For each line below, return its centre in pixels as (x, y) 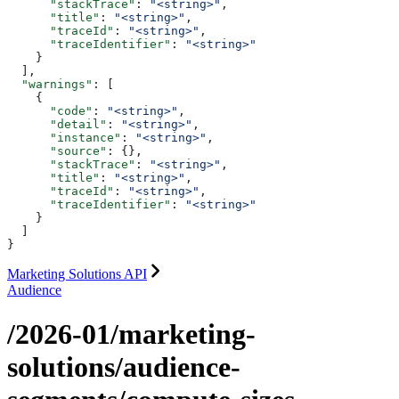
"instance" (64, 138)
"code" (50, 111)
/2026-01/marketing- (131, 334)
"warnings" (50, 85)
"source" (57, 151)
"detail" (57, 125)
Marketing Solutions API (77, 274)
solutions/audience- (124, 366)
